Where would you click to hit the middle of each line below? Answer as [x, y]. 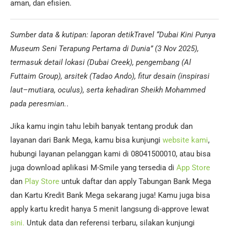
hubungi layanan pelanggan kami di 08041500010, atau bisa [110, 154]
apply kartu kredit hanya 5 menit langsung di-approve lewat [110, 209]
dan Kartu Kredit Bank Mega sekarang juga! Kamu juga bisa [110, 196]
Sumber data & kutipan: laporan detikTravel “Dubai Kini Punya [113, 35]
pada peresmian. [38, 104]
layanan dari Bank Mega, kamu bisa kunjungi [86, 140]
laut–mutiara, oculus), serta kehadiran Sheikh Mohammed [108, 90]
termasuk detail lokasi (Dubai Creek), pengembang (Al [101, 63]
